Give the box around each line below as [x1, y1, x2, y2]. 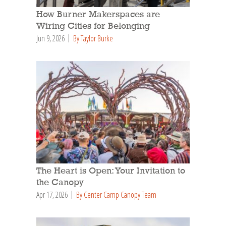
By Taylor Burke [73, 32, 113, 44]
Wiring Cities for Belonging [36, 21, 150, 31]
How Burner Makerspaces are [36, 10, 160, 19]
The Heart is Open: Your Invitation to [36, 166, 185, 176]
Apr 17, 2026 [36, 189, 68, 200]
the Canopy [36, 178, 84, 187]
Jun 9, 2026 [36, 32, 65, 44]
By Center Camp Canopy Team [76, 189, 156, 200]
